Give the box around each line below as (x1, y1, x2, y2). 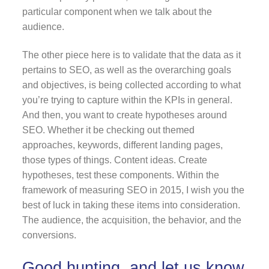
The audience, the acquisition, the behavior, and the (22, 214, 241, 225)
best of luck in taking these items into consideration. (22, 199, 240, 210)
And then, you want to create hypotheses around (22, 109, 227, 120)
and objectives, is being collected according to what (22, 79, 241, 90)
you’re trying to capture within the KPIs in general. (22, 94, 232, 105)
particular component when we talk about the (22, 6, 212, 17)
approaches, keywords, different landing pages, (22, 139, 223, 150)
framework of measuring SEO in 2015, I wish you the (22, 184, 244, 195)
